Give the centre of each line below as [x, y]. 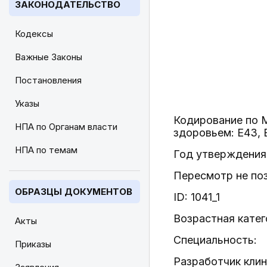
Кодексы [34, 34]
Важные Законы [49, 57]
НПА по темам [46, 150]
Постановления [48, 80]
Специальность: [215, 240]
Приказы [33, 244]
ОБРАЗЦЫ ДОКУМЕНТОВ [74, 192]
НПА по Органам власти [66, 127]
